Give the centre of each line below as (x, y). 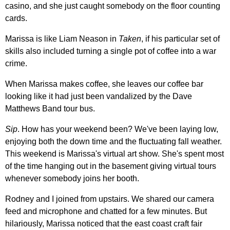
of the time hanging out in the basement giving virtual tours (111, 166)
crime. (16, 63)
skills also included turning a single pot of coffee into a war (111, 51)
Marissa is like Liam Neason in (62, 39)
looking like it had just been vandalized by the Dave (99, 96)
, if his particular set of (180, 39)
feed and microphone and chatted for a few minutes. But (106, 211)
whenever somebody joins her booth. (72, 178)
